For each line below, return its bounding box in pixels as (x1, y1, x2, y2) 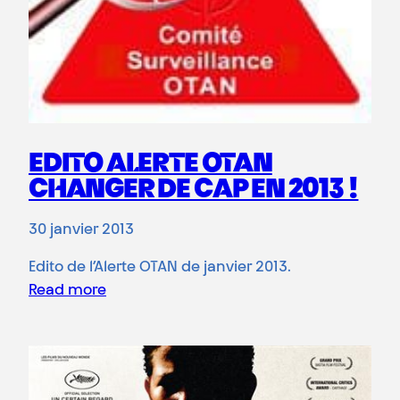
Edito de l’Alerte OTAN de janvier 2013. (29, 260, 291, 275)
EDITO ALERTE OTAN (29, 151, 272, 179)
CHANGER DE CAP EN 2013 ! (29, 177, 359, 204)
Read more (29, 283, 106, 298)
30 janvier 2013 (29, 222, 134, 237)
